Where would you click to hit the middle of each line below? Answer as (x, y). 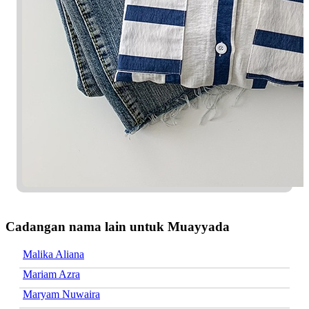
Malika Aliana (53, 254)
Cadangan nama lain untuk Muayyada (118, 226)
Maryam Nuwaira (61, 294)
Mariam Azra (51, 274)
